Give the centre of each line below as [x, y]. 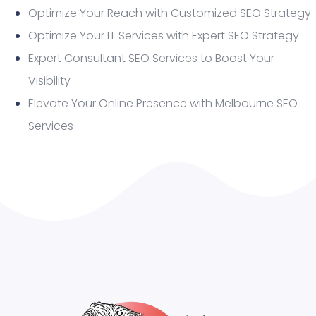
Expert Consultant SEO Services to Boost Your [151, 58]
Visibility [49, 80]
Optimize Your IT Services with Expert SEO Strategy [164, 35]
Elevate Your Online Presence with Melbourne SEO [163, 103]
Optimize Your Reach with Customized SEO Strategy [170, 13]
